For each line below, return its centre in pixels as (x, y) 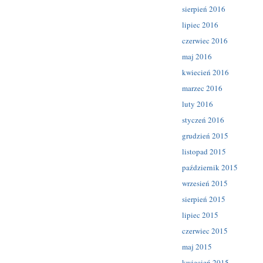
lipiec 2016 (200, 25)
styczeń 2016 (203, 120)
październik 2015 (210, 168)
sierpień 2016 (204, 9)
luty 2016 (198, 104)
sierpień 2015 (204, 199)
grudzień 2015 (205, 136)
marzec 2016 (202, 88)
